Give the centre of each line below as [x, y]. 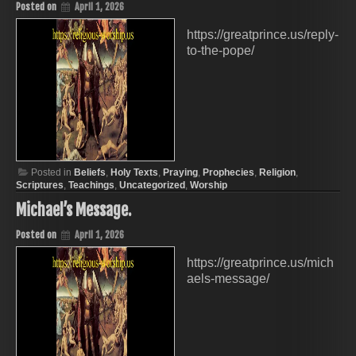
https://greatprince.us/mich [260, 263]
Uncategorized [152, 186]
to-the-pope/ [221, 51]
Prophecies [228, 173]
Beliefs [90, 173]
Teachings [91, 186]
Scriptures [40, 186]
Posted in [52, 173]
